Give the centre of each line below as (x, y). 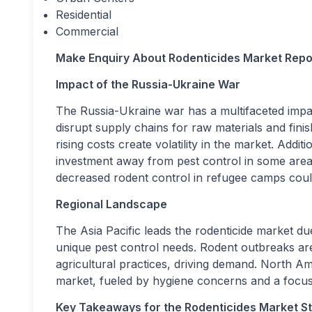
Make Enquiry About (112, 58)
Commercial (87, 31)
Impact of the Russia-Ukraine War (148, 84)
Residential (84, 15)
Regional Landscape (111, 204)
